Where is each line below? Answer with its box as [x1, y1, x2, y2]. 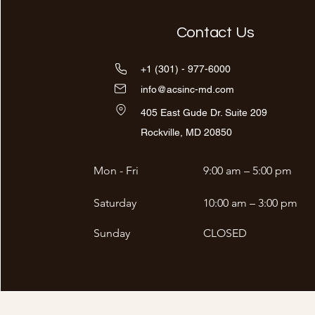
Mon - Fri [94, 164, 139, 177]
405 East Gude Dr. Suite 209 [141, 107, 267, 118]
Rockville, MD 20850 [141, 127, 232, 138]
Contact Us [176, 25, 255, 41]
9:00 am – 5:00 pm [203, 164, 292, 177]
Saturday [94, 196, 136, 210]
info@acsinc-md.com [141, 84, 234, 95]
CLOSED [203, 226, 247, 240]
